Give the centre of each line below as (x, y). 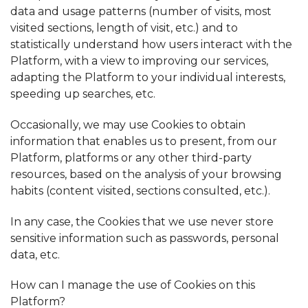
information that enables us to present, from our (144, 141)
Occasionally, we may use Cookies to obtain (128, 124)
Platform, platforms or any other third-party (131, 157)
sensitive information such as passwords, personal (145, 238)
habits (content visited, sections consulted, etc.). (140, 190)
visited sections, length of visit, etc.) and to (124, 27)
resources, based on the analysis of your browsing (146, 174)
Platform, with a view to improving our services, (139, 60)
